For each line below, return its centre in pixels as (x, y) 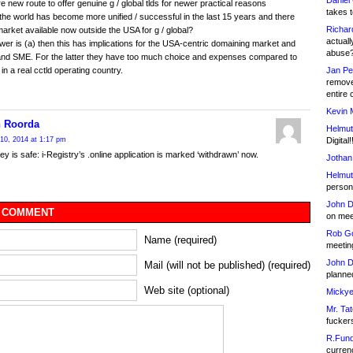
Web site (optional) (187, 291)
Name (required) (180, 240)
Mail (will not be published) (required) (227, 266)
